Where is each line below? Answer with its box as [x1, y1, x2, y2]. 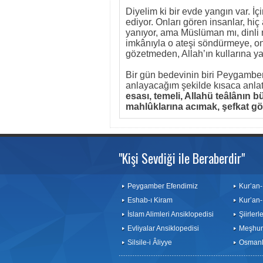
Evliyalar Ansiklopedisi [127, 224, 199, 232]
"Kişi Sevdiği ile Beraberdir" [119, 149, 245, 167]
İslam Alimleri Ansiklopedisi [127, 210, 214, 218]
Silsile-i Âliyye [127, 238, 172, 247]
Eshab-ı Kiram [127, 196, 173, 204]
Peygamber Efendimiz [127, 182, 198, 190]
